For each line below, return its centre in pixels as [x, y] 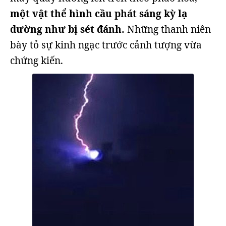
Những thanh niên [168, 29]
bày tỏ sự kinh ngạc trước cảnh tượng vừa [106, 45]
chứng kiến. [37, 61]
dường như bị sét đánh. [67, 29]
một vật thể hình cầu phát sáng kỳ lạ [99, 14]
